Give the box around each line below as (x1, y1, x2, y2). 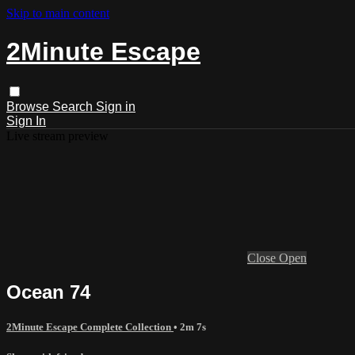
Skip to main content (6, 6, 109, 20)
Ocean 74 (6, 281, 90, 303)
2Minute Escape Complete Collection (6, 320, 174, 333)
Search (52, 99, 96, 113)
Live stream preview (6, 128, 109, 143)
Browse (6, 99, 52, 113)
